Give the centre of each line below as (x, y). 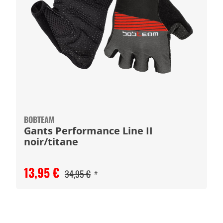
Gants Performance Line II (88, 131)
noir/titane (51, 142)
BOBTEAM (39, 119)
